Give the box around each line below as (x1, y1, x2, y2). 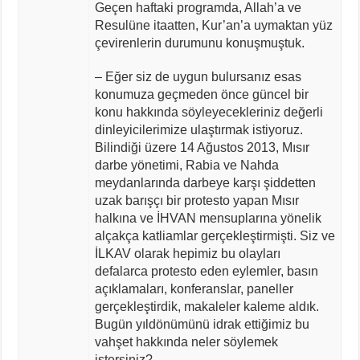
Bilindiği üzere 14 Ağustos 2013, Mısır (94, 140, 309, 154)
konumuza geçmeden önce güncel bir (94, 87, 309, 101)
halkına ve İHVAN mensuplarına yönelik (94, 211, 321, 225)
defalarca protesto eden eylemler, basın (94, 264, 318, 278)
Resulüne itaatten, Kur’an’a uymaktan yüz (94, 18, 333, 32)
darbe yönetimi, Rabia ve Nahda (94, 157, 279, 172)
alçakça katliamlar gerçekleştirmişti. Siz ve (94, 228, 335, 243)
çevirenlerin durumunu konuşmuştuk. (94, 35, 305, 50)
